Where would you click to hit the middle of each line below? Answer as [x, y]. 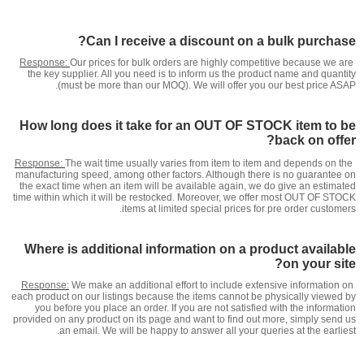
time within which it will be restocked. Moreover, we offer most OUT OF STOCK [184, 197]
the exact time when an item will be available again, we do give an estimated [188, 186]
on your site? [319, 264]
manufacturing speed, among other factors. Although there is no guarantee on [186, 175]
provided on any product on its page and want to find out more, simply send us [184, 319]
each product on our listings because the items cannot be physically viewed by [184, 297]
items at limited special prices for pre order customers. [239, 209]
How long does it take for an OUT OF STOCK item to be [188, 126]
